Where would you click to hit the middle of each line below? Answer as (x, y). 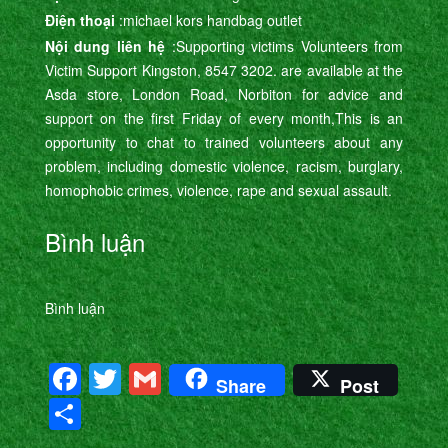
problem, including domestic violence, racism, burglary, (224, 165)
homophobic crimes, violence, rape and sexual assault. (218, 189)
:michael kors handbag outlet (208, 19)
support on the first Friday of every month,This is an (224, 117)
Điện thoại (80, 19)
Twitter (168, 378)
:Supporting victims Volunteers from (284, 45)
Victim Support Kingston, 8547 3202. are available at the (224, 69)
